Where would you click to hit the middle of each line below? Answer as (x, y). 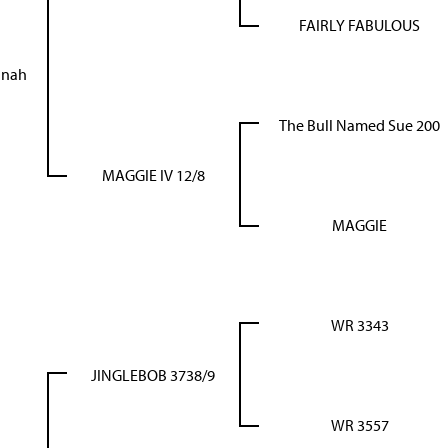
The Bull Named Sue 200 (359, 125)
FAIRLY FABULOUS (359, 25)
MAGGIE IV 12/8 (153, 175)
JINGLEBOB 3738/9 (153, 375)
